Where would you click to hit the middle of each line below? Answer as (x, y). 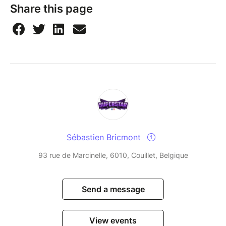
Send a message (113, 189)
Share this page (51, 8)
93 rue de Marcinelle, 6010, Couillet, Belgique (113, 155)
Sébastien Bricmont (105, 137)
